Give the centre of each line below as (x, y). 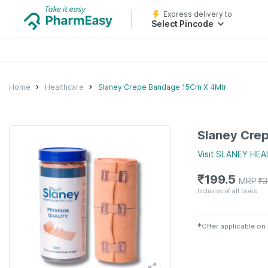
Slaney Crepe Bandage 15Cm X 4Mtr (162, 87)
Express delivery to (198, 14)
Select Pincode (182, 24)
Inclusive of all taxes (227, 191)
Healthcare (64, 87)
